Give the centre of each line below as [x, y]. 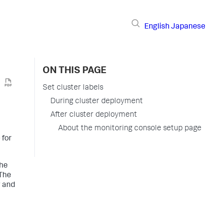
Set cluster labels [73, 88]
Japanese [188, 27]
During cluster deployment [97, 102]
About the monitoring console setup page [130, 129]
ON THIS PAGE [75, 71]
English [157, 27]
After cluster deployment [94, 115]
